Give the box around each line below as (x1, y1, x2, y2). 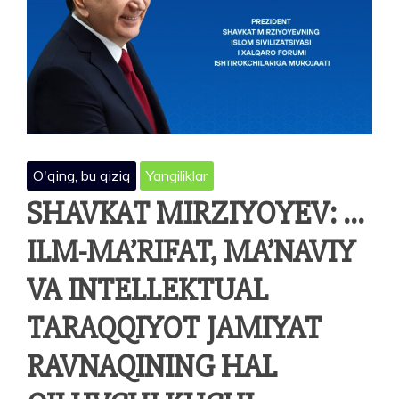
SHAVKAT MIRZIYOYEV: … (27, 193, 363, 233)
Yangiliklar (146, 166, 208, 184)
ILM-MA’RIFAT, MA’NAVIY (27, 232, 355, 272)
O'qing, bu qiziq (33, 166, 130, 184)
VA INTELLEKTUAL (27, 270, 268, 310)
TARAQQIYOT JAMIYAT (27, 308, 322, 348)
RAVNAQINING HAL (27, 346, 277, 387)
